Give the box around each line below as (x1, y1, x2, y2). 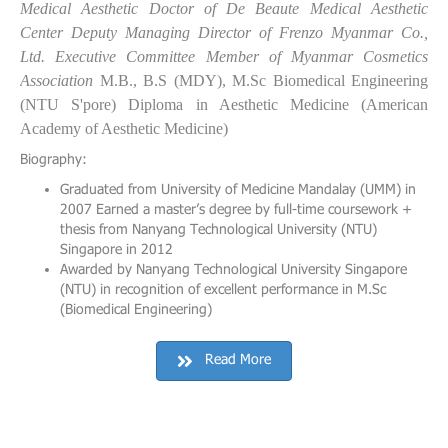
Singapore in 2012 (60, 241, 173, 261)
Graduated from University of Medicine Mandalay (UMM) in (60, 181, 416, 201)
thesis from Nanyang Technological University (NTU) (60, 221, 377, 241)
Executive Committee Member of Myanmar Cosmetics (55, 48, 429, 65)
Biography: (20, 151, 87, 171)
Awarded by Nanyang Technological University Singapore (60, 261, 407, 281)
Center (20, 24, 71, 41)
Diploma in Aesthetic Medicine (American (128, 96, 429, 113)
